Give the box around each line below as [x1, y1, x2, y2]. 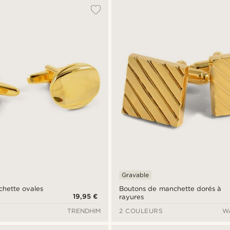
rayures [119, 193, 144, 201]
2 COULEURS [119, 207, 163, 215]
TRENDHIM [67, 207, 101, 215]
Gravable [122, 171, 149, 179]
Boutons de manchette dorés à [119, 185, 221, 193]
